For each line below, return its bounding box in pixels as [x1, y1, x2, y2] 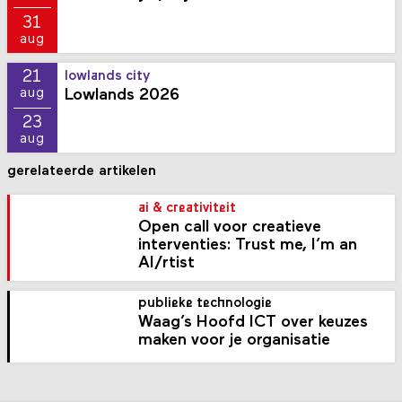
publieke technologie [138, 297, 273, 311]
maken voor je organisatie [138, 332, 331, 350]
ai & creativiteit [138, 201, 237, 215]
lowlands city [65, 69, 151, 83]
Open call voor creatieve [138, 218, 322, 236]
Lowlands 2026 [65, 86, 180, 104]
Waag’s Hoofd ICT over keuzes [138, 314, 369, 332]
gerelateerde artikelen [7, 163, 157, 179]
